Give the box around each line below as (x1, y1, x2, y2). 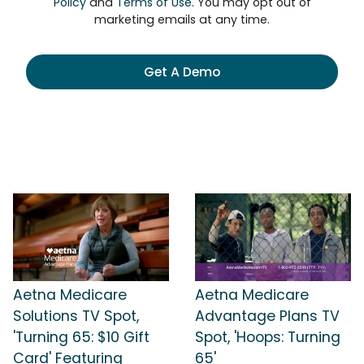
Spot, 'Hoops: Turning (195, 327, 340, 347)
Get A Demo (144, 63, 220, 81)
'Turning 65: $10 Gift (13, 327, 149, 347)
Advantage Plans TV (195, 305, 340, 326)
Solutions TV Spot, (13, 305, 139, 326)
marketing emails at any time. (94, 11, 270, 28)
